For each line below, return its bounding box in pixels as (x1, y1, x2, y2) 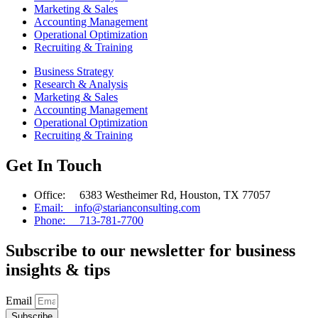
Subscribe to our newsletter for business (6, 241, 295, 261)
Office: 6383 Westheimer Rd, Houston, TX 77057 (34, 189, 270, 202)
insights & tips (6, 261, 110, 280)
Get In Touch (6, 155, 102, 175)
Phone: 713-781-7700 (34, 214, 143, 227)
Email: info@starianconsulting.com (34, 202, 200, 214)
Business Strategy (34, 65, 114, 77)
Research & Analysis (34, 77, 128, 90)
